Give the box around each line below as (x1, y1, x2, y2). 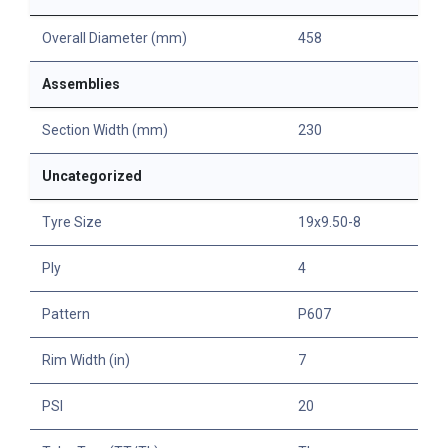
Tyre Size (42, 213, 102, 230)
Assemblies (42, 75, 120, 92)
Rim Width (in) (42, 351, 130, 368)
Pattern (42, 305, 90, 322)
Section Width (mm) (42, 121, 168, 138)
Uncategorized (42, 167, 142, 184)
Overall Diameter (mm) (42, 29, 187, 46)
